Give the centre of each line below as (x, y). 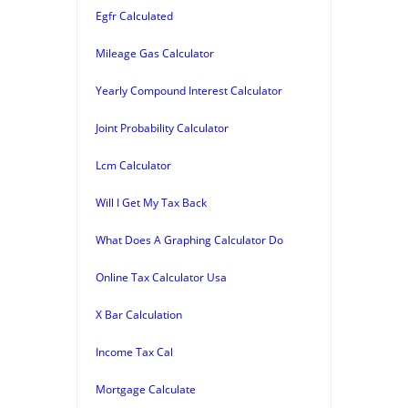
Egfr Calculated (134, 15)
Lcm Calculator (133, 165)
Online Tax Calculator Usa (161, 277)
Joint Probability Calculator (162, 127)
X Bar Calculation (139, 314)
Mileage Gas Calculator (155, 53)
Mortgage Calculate (146, 389)
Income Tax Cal (134, 352)
